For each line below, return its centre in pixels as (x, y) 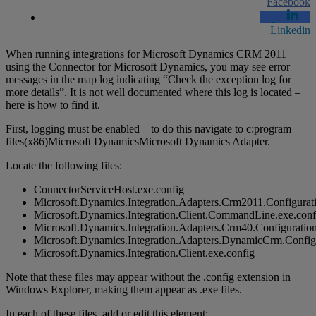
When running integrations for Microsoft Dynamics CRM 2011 (146, 54)
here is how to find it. (53, 104)
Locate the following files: (64, 165)
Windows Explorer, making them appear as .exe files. (124, 289)
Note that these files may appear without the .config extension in (148, 276)
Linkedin (290, 30)
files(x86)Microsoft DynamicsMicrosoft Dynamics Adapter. (138, 141)
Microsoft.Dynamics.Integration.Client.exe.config (144, 253)
